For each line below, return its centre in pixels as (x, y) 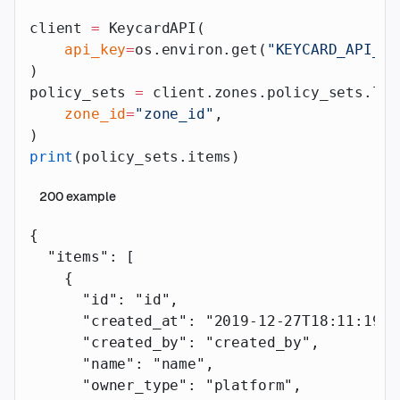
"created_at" (109, 321)
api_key (78, 50)
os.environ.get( (201, 50)
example (90, 196)
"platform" (249, 386)
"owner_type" (109, 386)
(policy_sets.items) (157, 157)
